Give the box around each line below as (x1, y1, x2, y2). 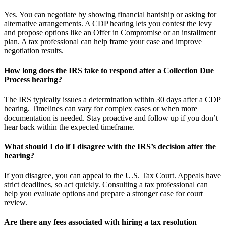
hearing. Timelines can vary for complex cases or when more (4, 104, 197, 113)
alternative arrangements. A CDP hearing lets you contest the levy (4, 19, 212, 28)
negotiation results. (4, 46, 64, 55)
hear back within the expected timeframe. (4, 122, 135, 131)
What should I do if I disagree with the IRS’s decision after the (4, 142, 216, 151)
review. (4, 198, 27, 207)
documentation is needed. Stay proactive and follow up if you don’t (4, 113, 218, 122)
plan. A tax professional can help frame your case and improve (4, 37, 202, 46)
